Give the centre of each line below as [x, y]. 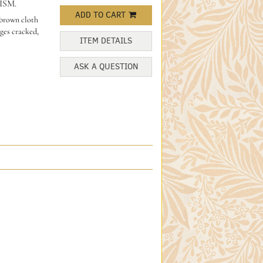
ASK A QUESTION [106, 67]
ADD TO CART [101, 15]
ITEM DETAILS [106, 41]
